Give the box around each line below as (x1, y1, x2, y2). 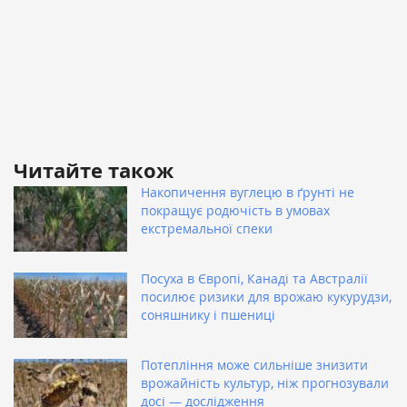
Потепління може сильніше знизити (141, 356, 368, 374)
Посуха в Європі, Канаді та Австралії (141, 270, 368, 288)
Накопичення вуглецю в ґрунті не (141, 184, 354, 202)
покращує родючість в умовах (141, 202, 330, 220)
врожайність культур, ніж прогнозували (141, 374, 389, 392)
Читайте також (14, 156, 174, 185)
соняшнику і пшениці (141, 306, 275, 324)
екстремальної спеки (141, 220, 273, 238)
